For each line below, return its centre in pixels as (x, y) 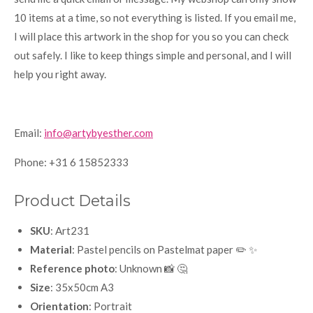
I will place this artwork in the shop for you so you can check (151, 36)
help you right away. (60, 74)
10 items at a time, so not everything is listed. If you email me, (155, 17)
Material (51, 250)
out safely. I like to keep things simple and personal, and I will (153, 55)
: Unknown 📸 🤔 (151, 269)
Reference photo (72, 269)
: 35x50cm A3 (82, 287)
